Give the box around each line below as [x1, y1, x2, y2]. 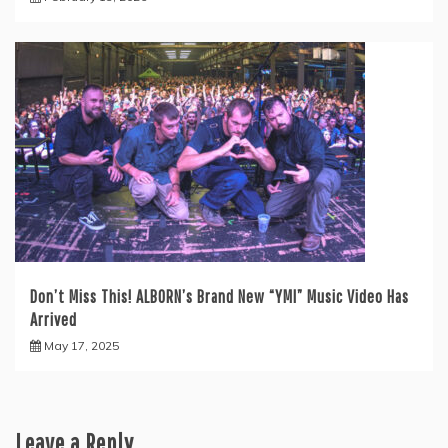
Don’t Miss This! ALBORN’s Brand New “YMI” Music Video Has [30, 286, 409, 308]
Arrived [30, 309, 77, 331]
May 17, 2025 [44, 338, 119, 354]
